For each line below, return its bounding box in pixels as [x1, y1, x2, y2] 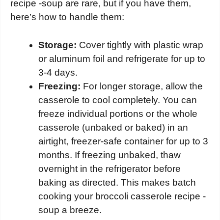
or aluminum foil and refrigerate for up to [38, 53, 205, 64]
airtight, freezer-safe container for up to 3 [38, 136, 208, 146]
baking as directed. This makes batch [38, 177, 196, 188]
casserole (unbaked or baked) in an [38, 122, 188, 133]
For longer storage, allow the [81, 81, 203, 91]
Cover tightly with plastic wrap [77, 39, 203, 50]
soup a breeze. [38, 204, 102, 215]
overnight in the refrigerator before [38, 163, 181, 174]
